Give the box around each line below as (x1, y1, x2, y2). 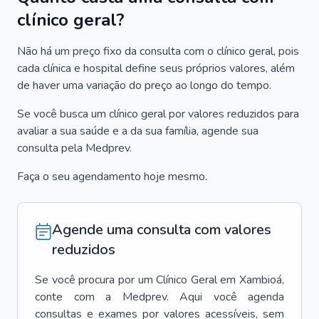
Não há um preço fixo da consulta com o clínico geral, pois (17, 43, 299, 59)
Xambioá (239, 272, 282, 288)
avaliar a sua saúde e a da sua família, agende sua (17, 123, 258, 139)
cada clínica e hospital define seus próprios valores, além (17, 61, 295, 76)
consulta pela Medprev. (17, 140, 132, 156)
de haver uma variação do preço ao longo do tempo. (17, 78, 271, 93)
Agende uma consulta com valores (52, 220, 271, 239)
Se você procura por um (35, 272, 153, 288)
